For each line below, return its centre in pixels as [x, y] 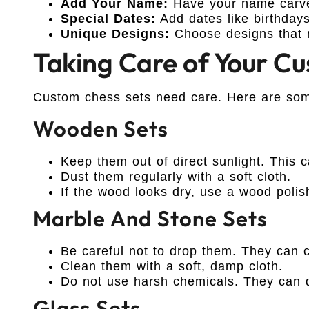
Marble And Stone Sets [150, 218]
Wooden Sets [101, 128]
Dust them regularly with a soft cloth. [176, 176]
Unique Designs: [115, 34]
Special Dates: [108, 19]
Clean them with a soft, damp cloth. [172, 266]
